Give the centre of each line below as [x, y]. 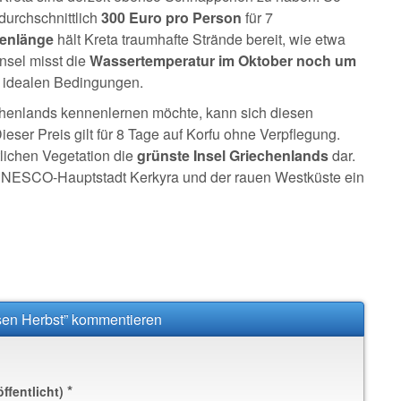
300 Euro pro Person [170, 17]
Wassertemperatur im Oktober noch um [221, 60]
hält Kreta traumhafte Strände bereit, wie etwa [200, 39]
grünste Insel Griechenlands [233, 155]
